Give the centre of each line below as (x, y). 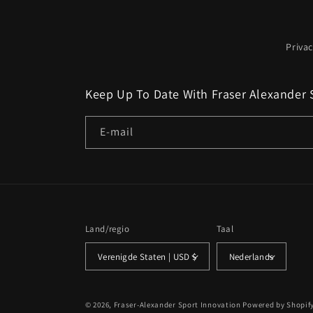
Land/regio (107, 229)
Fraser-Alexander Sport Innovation (177, 305)
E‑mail (117, 132)
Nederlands (251, 256)
